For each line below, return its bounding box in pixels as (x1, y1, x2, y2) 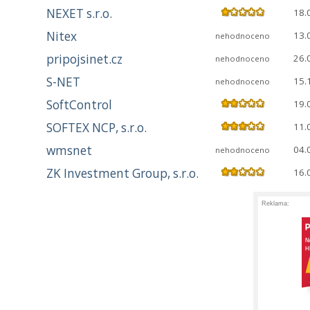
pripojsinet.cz (46, 51, 122, 68)
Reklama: (262, 200, 289, 208)
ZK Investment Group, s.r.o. (46, 165, 199, 182)
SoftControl (46, 97, 112, 113)
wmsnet (46, 143, 92, 159)
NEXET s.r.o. (46, 6, 112, 22)
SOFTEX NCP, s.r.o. (46, 120, 147, 136)
